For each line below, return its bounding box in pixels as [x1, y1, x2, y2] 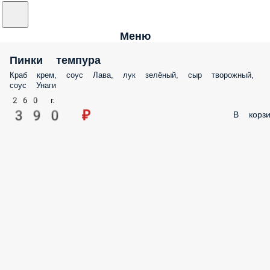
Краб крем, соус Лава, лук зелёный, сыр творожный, [10, 71, 254, 80]
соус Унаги [10, 81, 56, 90]
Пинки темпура [10, 54, 101, 66]
